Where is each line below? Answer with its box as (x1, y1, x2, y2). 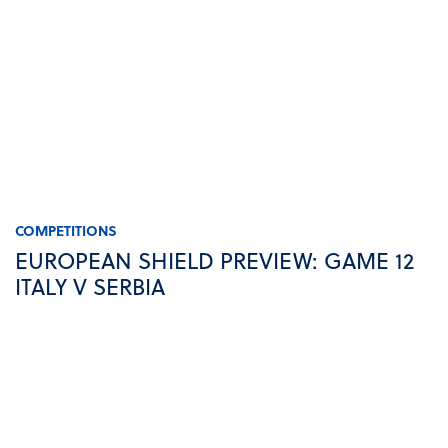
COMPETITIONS (15, 220, 117, 242)
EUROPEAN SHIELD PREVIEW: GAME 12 (15, 244, 414, 277)
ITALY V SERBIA (15, 270, 165, 303)
